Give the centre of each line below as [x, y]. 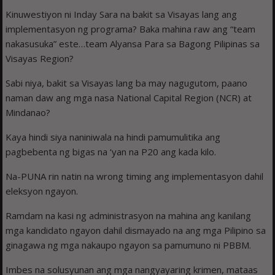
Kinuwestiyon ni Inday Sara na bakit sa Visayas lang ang [122, 14]
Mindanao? [28, 112]
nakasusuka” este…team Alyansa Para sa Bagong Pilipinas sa [133, 43]
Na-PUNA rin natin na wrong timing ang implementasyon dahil [135, 176]
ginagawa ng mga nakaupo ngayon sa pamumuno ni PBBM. [129, 245]
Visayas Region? [40, 58]
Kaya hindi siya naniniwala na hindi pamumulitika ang [113, 137]
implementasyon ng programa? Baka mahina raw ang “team [131, 29]
